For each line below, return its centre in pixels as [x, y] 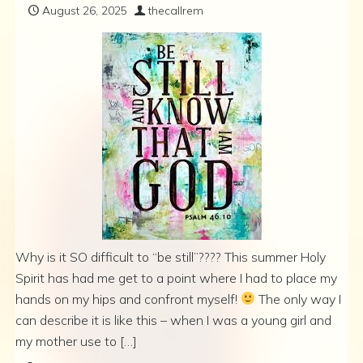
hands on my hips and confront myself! [128, 299]
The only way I [299, 299]
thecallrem [176, 10]
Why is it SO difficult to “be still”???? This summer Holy [171, 256]
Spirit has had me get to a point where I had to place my [176, 278]
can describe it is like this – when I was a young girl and [173, 320]
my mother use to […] [76, 341]
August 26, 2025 [85, 10]
